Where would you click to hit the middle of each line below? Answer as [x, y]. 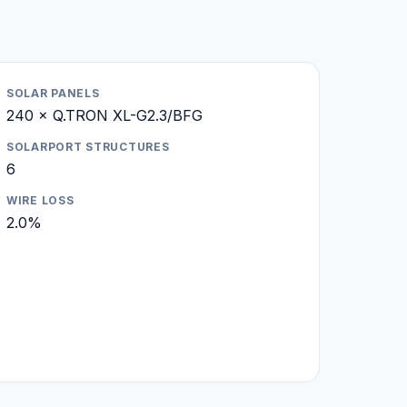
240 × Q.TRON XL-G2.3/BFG [104, 115]
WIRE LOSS [40, 200]
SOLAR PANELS [53, 93]
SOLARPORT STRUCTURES [88, 146]
